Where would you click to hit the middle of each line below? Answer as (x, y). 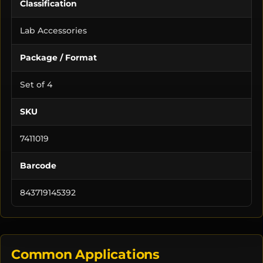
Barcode (38, 165)
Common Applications (85, 254)
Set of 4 (36, 84)
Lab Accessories (53, 30)
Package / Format (58, 57)
